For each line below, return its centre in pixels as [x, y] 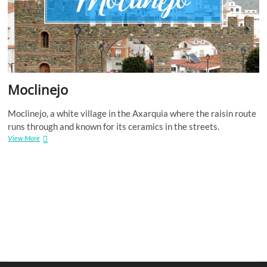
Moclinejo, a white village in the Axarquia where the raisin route [132, 113]
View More [24, 138]
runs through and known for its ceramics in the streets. [114, 126]
